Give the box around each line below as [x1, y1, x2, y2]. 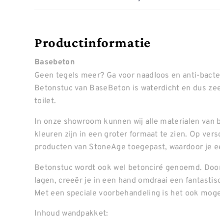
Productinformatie [34, 35, 151, 50]
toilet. [34, 95, 56, 106]
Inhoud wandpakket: [34, 207, 109, 219]
